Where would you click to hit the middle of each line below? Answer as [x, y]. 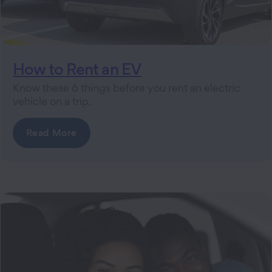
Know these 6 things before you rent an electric [127, 88]
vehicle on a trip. [52, 101]
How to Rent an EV [77, 69]
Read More [52, 133]
